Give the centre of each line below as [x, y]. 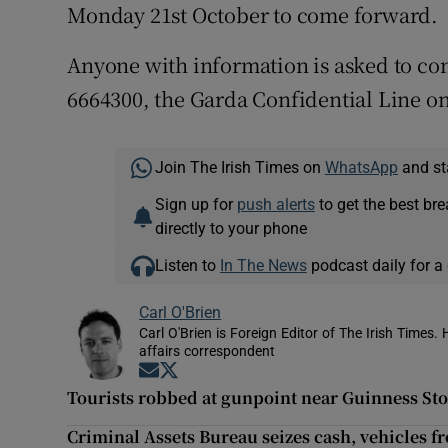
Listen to [187, 265]
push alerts [275, 204]
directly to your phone [230, 228]
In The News [263, 265]
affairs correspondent [207, 351]
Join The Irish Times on [239, 167]
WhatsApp [361, 167]
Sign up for [195, 204]
